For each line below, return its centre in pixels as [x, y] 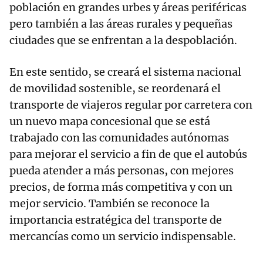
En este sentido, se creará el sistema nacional [125, 72]
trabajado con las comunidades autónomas [119, 138]
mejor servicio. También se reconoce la [109, 204]
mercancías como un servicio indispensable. [123, 237]
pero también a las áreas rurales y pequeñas [121, 24]
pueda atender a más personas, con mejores [122, 171]
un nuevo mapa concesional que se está [110, 122]
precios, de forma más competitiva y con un [121, 187]
